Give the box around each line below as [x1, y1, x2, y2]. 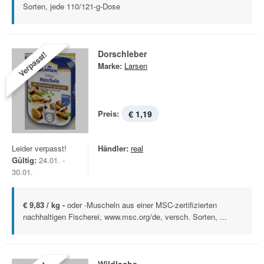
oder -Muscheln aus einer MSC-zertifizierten [67, 199, 217, 210]
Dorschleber [98, 48, 147, 60]
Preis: [98, 108, 119, 119]
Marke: [98, 60, 122, 71]
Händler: [98, 143, 128, 154]
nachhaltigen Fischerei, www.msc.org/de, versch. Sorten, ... [23, 211, 227, 222]
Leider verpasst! [12, 143, 67, 154]
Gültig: [12, 154, 37, 166]
